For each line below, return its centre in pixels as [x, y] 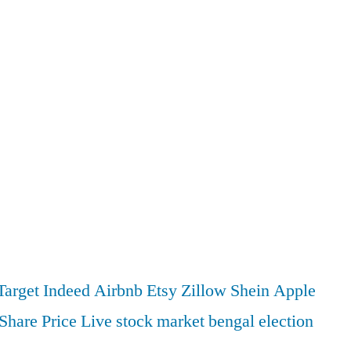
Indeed [67, 291]
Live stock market [143, 321]
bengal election [261, 321]
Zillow [204, 291]
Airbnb [118, 291]
